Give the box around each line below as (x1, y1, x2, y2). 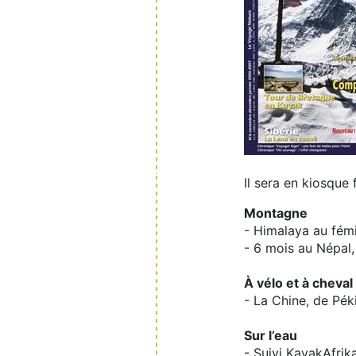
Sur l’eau (244, 327, 297, 343)
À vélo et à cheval (244, 274, 353, 291)
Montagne (244, 204, 308, 221)
